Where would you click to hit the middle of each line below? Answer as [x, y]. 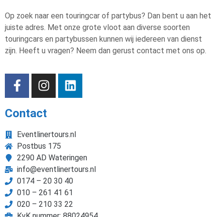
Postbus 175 [39, 146]
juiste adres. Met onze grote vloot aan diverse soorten [97, 28]
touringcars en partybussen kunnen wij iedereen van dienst [103, 39]
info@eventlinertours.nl [56, 169]
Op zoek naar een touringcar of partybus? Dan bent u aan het [108, 16]
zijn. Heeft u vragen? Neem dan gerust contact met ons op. [107, 51]
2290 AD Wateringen [52, 157]
